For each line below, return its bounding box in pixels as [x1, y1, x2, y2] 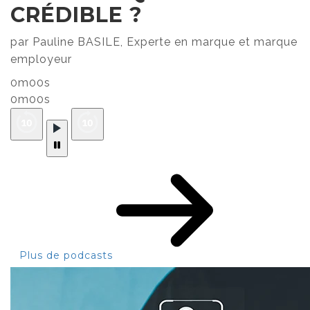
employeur [10, 52, 72, 66]
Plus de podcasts [19, 248, 116, 262]
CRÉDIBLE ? [10, 1, 143, 28]
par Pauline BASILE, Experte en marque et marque [10, 35, 298, 48]
